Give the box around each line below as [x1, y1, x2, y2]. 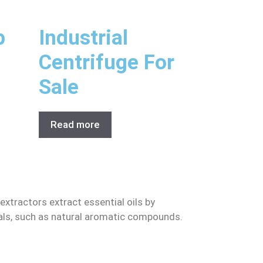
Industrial [39, 25, 128, 50]
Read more [50, 118, 100, 130]
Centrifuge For [39, 50, 174, 75]
